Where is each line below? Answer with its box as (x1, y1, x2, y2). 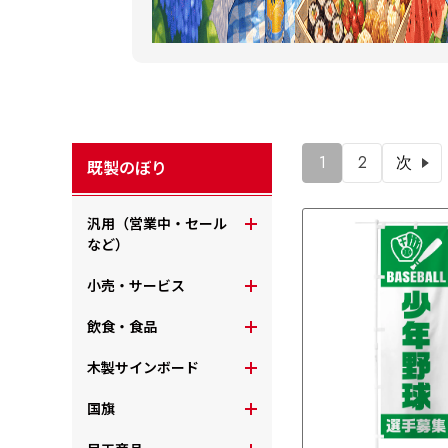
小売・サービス (87, 276, 185, 295)
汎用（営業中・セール (87, 214, 227, 233)
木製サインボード (87, 358, 199, 377)
